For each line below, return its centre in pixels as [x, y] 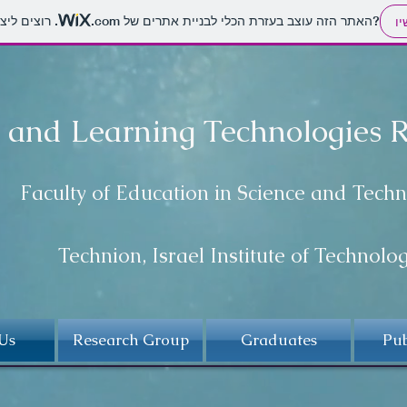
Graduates [278, 340]
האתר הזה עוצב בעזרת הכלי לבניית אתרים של [246, 21]
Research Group [130, 340]
